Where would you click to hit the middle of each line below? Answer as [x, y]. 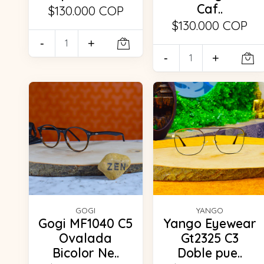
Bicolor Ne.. [85, 253]
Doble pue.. [209, 253]
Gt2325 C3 [209, 238]
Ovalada [86, 238]
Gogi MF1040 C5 [86, 224]
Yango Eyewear [209, 224]
